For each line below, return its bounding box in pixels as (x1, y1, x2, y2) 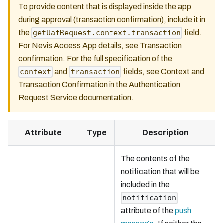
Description (142, 128, 189, 137)
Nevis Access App (32, 41, 97, 50)
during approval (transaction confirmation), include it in (18, 15, 205, 24)
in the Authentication (108, 80, 180, 89)
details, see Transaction (97, 41, 182, 50)
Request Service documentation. (18, 93, 134, 102)
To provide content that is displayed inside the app (18, 2, 191, 11)
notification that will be (121, 167, 199, 176)
